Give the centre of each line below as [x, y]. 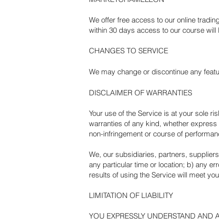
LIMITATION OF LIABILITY [131, 195]
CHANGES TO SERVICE [129, 51]
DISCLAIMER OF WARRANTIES [141, 93]
